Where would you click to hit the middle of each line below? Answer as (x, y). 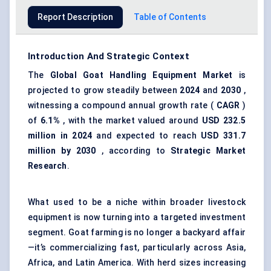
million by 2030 (62, 151)
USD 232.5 (224, 121)
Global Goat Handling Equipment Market (141, 75)
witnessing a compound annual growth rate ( (122, 106)
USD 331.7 (223, 136)
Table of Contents (170, 17)
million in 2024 (60, 136)
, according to (133, 151)
